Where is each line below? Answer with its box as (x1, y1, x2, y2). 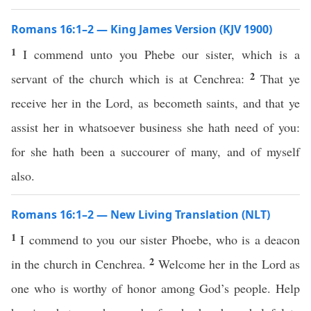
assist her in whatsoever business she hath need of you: (11, 119, 300, 135)
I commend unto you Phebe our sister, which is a (23, 46, 300, 62)
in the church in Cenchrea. (11, 255, 150, 272)
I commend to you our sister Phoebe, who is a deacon (20, 231, 301, 248)
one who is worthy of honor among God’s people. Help (11, 280, 300, 296)
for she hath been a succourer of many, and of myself (11, 143, 300, 160)
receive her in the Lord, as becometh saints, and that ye (11, 94, 300, 111)
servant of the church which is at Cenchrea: (11, 70, 250, 87)
